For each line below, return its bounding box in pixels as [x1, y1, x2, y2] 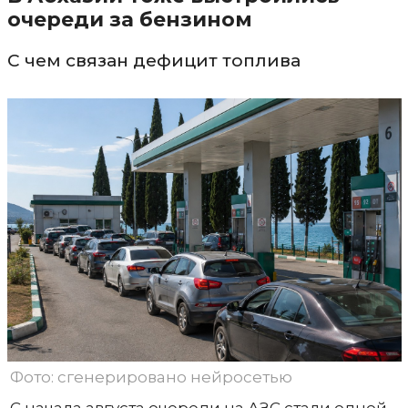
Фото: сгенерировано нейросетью [9, 368, 292, 387]
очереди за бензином [6, 7, 252, 32]
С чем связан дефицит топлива [6, 50, 301, 71]
